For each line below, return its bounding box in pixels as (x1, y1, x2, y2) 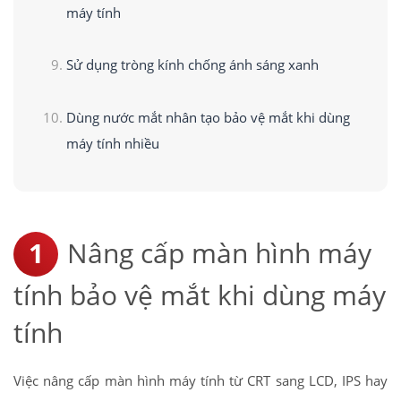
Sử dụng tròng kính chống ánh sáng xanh (65, 55, 319, 74)
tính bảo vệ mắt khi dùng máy (13, 277, 386, 314)
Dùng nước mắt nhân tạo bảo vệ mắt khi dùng (65, 107, 350, 126)
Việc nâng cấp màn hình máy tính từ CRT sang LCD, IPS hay (13, 371, 388, 390)
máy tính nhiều (65, 133, 159, 152)
